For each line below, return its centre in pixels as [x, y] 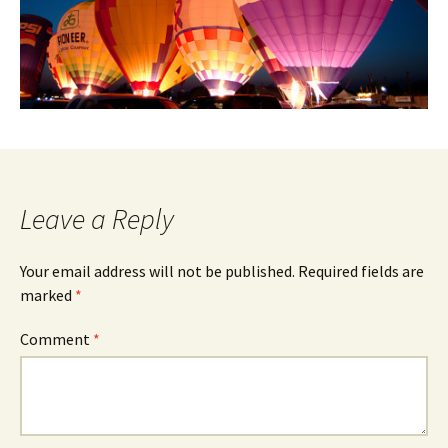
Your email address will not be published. [157, 270]
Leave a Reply [97, 218]
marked [47, 294]
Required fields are [361, 270]
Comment [56, 338]
